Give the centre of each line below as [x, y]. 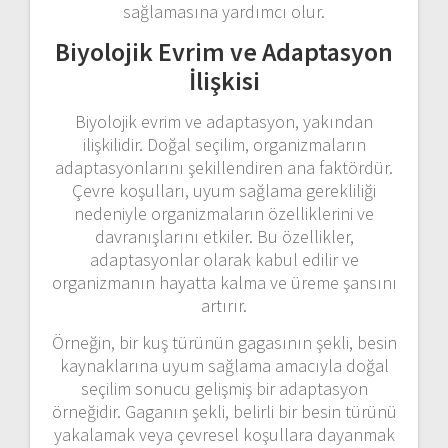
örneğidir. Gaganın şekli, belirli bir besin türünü [224, 411]
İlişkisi [224, 80]
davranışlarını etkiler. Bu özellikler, [224, 236]
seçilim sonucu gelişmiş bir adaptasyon [224, 388]
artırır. [224, 305]
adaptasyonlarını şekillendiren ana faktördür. [224, 167]
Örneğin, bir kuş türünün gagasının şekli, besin [224, 342]
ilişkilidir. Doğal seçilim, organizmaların [224, 144]
